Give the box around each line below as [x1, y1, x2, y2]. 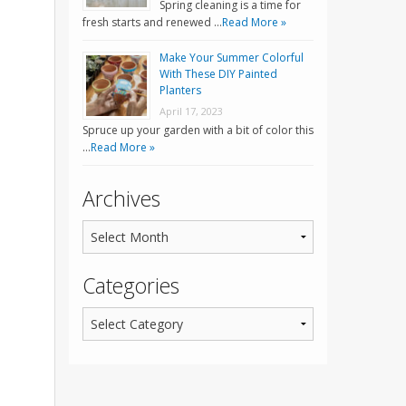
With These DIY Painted [159, 66, 277, 82]
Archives [82, 184, 160, 214]
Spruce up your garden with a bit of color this [82, 122, 314, 139]
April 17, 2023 [159, 104, 223, 119]
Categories [82, 271, 179, 301]
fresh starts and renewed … [82, 14, 222, 31]
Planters [159, 82, 201, 99]
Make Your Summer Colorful [159, 50, 304, 66]
